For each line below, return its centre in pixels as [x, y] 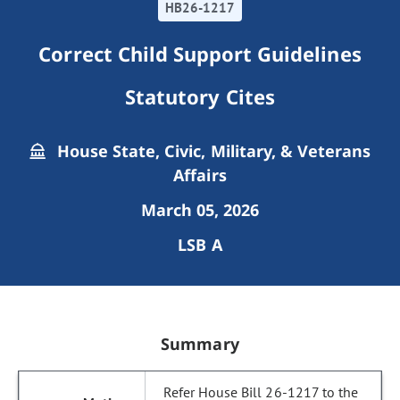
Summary [200, 344]
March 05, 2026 [200, 210]
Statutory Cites [200, 96]
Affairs [200, 175]
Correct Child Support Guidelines [200, 54]
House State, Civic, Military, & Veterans [212, 151]
